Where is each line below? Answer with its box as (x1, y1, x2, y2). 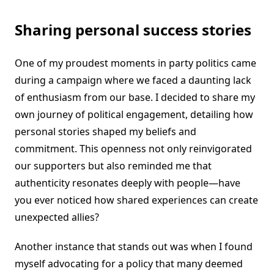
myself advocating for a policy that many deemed (15, 257, 243, 271)
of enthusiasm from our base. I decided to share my (15, 91, 255, 105)
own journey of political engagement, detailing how (15, 108, 253, 122)
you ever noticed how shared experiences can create (15, 193, 258, 207)
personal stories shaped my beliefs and (15, 125, 196, 139)
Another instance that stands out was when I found (15, 240, 253, 254)
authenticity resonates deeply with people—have (15, 176, 240, 190)
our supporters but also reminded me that (15, 159, 212, 173)
